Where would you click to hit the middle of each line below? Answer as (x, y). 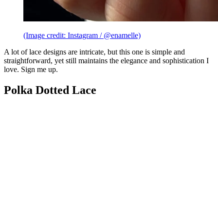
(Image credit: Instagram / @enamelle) (82, 35)
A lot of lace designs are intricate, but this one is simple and (94, 52)
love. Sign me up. (31, 69)
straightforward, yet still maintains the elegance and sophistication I (106, 60)
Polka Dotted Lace (50, 90)
